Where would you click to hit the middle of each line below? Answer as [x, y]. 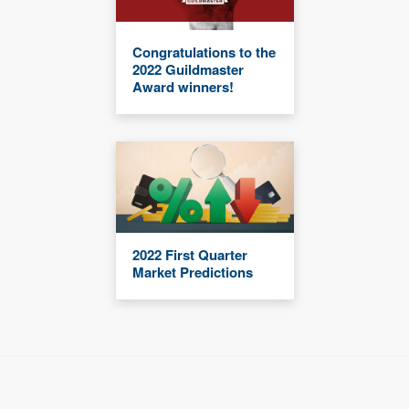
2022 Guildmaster [188, 70]
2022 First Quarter [189, 255]
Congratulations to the [204, 52]
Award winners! [183, 87]
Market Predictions [192, 273]
